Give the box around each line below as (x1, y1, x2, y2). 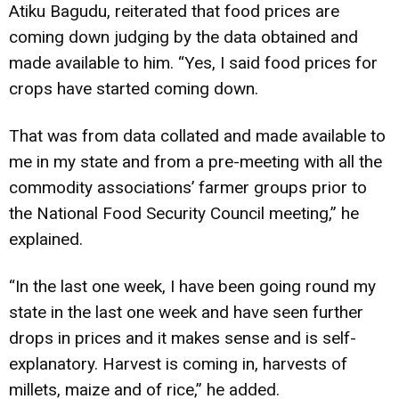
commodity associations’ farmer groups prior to (9, 176, 367, 198)
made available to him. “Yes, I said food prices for (9, 52, 378, 73)
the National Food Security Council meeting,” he (9, 202, 359, 224)
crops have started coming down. (9, 77, 258, 99)
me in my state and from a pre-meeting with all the (9, 151, 382, 172)
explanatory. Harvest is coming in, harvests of (9, 353, 347, 374)
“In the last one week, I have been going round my (9, 275, 376, 297)
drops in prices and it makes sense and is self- (9, 327, 356, 348)
